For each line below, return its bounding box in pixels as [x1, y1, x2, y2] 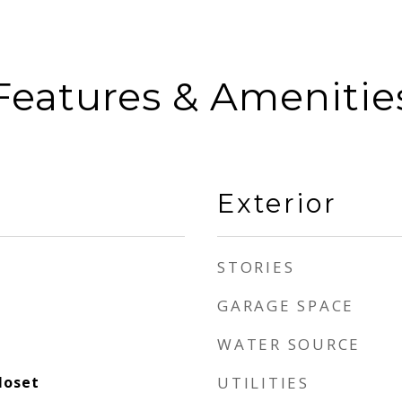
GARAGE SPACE [217, 295, 354, 316]
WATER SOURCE [217, 334, 361, 354]
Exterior [217, 188, 337, 219]
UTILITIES [217, 372, 310, 393]
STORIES [217, 257, 295, 277]
